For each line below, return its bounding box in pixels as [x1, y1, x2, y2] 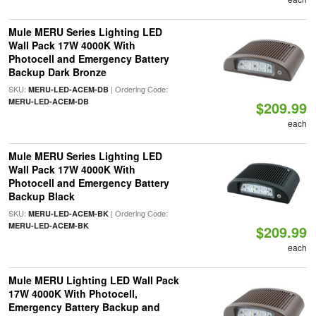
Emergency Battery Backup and [8, 300, 160, 314]
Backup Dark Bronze [8, 65, 107, 79]
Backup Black [8, 189, 75, 203]
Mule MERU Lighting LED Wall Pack [8, 273, 179, 287]
